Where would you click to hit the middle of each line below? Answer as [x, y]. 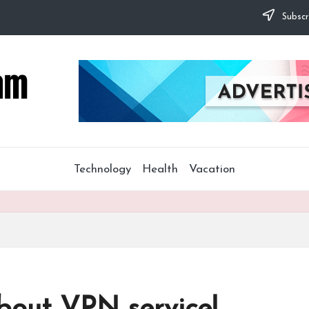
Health [160, 169]
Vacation [212, 169]
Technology [102, 169]
